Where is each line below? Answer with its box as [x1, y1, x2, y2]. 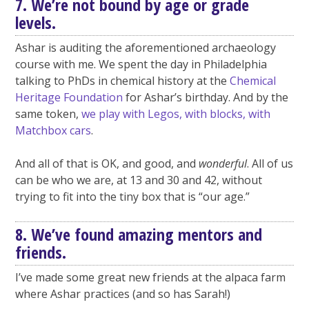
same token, [15, 106, 82, 122]
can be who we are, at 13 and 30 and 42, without [15, 172, 263, 188]
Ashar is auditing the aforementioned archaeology [15, 40, 277, 56]
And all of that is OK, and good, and [15, 156, 199, 172]
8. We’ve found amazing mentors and [15, 223, 263, 246]
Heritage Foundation [15, 90, 123, 106]
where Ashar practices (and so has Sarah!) [15, 286, 231, 302]
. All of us [247, 156, 294, 172]
